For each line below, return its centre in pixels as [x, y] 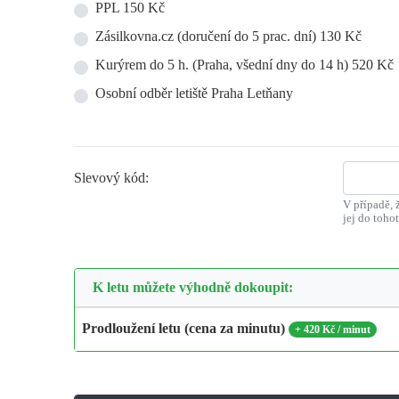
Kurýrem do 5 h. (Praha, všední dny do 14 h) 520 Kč [244, 64]
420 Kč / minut [338, 329]
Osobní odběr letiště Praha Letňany [194, 93]
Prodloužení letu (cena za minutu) [183, 328]
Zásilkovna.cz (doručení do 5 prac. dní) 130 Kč [228, 36]
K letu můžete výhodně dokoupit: [193, 287]
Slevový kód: [111, 177]
